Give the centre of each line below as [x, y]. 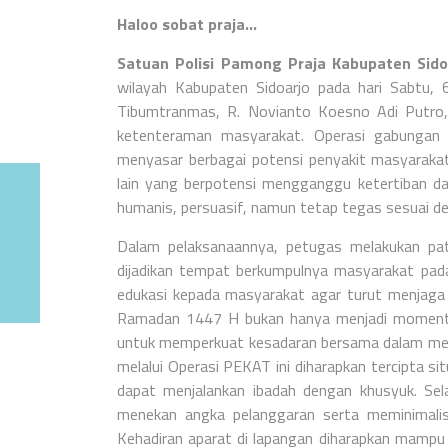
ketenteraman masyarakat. [215, 135]
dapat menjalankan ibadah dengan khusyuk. [270, 390]
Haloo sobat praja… [187, 24]
